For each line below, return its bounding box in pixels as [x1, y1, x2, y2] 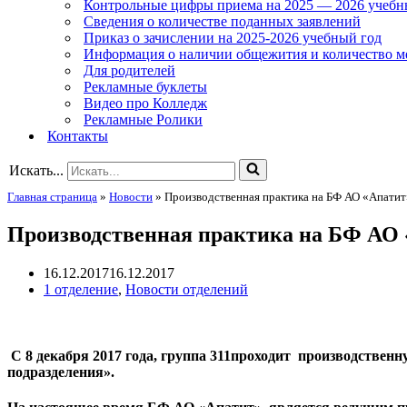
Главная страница [7, 190, 97, 203]
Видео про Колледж [84, 95, 207, 111]
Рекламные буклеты [84, 79, 207, 94]
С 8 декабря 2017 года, [7, 348, 161, 364]
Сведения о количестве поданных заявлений [84, 14, 361, 29]
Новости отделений [125, 281, 248, 297]
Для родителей [84, 63, 175, 78]
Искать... [9, 163, 64, 178]
